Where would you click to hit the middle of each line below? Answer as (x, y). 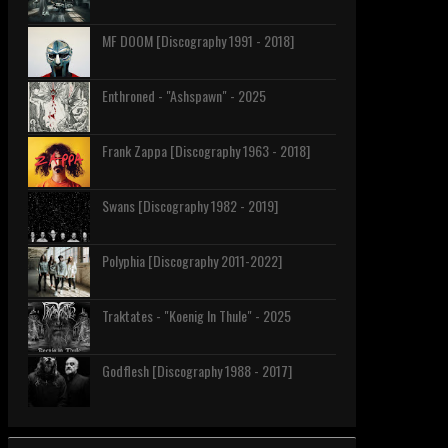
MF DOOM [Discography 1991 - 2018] (197, 41)
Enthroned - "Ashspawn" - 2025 (183, 96)
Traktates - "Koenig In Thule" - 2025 (196, 316)
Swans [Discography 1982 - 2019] (189, 206)
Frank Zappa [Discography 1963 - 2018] (205, 151)
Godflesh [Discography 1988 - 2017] (196, 371)
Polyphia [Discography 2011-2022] (191, 261)
